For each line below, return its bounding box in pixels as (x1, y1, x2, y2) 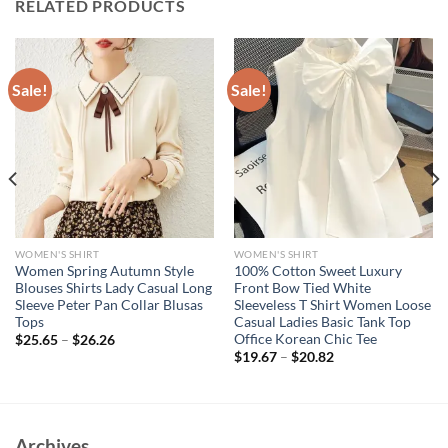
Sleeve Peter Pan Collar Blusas (14, 297, 203, 314)
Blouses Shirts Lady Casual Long (14, 280, 212, 297)
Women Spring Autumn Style (14, 263, 194, 280)
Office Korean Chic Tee (233, 331, 377, 348)
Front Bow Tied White (233, 280, 371, 297)
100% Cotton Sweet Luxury (233, 263, 402, 280)
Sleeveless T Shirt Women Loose (233, 297, 431, 314)
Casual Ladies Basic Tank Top (233, 314, 411, 331)
